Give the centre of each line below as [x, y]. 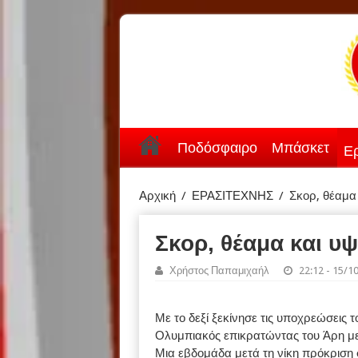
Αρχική [157, 196]
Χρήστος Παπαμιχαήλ [219, 270]
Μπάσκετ [300, 147]
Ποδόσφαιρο [217, 147]
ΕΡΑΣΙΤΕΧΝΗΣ [232, 196]
